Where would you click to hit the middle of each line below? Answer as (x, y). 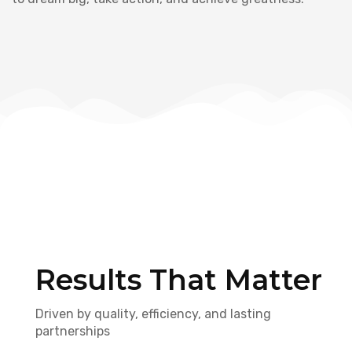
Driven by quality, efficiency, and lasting (153, 314)
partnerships (73, 332)
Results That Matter (179, 280)
